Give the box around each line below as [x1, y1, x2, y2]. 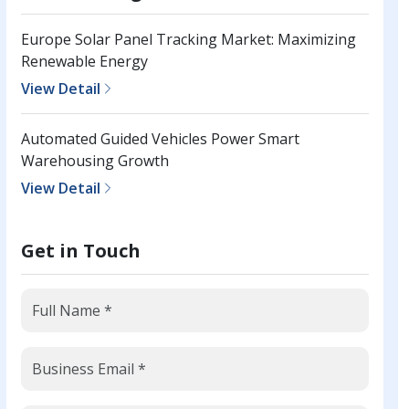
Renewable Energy [20, 51, 148, 72]
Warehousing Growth [20, 151, 169, 172]
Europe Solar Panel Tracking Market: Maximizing [20, 29, 356, 50]
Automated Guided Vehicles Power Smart [20, 129, 299, 150]
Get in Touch [20, 238, 141, 264]
